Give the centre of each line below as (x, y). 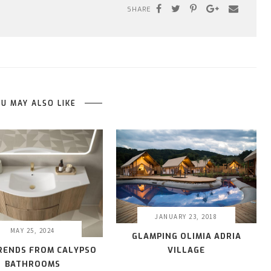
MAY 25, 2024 (32, 231)
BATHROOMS (33, 264)
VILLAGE (186, 250)
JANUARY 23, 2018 (186, 216)
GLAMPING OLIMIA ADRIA (186, 236)
